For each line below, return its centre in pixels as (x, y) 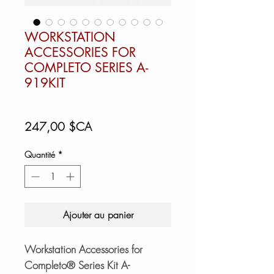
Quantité (40, 154)
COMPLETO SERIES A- (86, 67)
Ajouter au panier (98, 214)
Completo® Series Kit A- (77, 265)
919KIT (45, 83)
